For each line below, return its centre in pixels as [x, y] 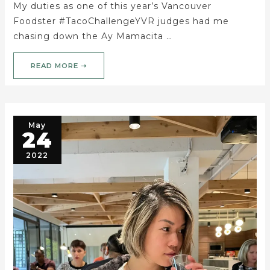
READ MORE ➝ [58, 65]
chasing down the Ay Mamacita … [93, 36]
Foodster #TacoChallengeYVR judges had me [121, 21]
